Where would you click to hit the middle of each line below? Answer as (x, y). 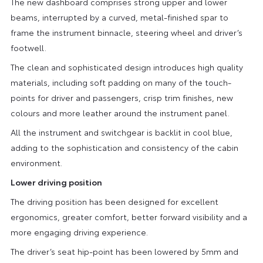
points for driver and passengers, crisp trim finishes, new (122, 97)
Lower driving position (56, 182)
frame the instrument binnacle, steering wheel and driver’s (126, 32)
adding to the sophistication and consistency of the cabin (124, 147)
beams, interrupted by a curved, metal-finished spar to (119, 17)
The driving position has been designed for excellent (114, 201)
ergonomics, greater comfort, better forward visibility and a (129, 216)
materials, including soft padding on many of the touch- (121, 82)
